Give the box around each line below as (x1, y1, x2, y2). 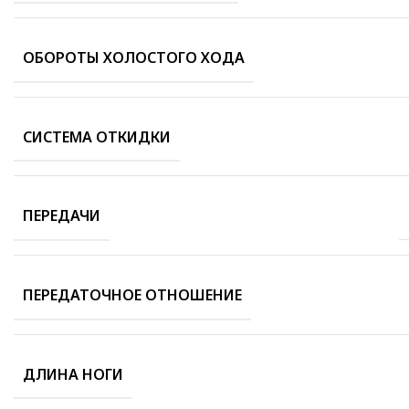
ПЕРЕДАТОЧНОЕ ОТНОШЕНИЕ (23, 284, 242, 305)
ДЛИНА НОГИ (23, 363, 123, 384)
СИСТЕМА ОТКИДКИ (23, 126, 171, 147)
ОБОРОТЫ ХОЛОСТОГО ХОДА (23, 47, 245, 68)
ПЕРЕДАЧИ (23, 204, 100, 225)
